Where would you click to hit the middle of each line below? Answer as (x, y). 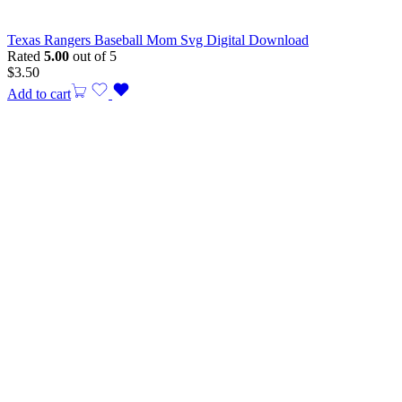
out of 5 (93, 57)
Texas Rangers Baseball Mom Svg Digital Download (158, 40)
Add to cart (39, 94)
